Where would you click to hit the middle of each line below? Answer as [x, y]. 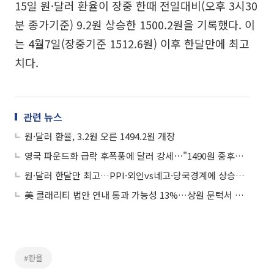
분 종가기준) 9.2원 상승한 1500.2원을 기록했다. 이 [135, 24]
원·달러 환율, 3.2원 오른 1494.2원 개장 [100, 136]
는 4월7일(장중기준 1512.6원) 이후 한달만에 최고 [132, 43]
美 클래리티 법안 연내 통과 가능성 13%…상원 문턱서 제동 [239, 195]
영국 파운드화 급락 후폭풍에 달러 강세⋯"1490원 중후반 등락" [239, 156]
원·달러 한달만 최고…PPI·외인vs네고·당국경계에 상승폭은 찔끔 [240, 175]
